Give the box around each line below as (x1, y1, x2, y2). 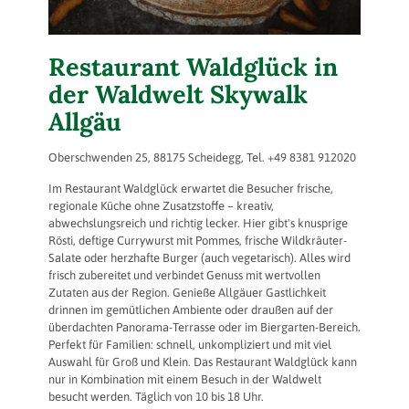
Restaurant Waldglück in (48, 51, 338, 83)
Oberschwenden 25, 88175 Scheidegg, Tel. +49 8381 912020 (48, 151, 356, 165)
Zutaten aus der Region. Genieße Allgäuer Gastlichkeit (48, 286, 326, 300)
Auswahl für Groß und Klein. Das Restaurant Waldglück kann (48, 355, 357, 370)
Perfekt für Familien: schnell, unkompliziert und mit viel (48, 338, 331, 352)
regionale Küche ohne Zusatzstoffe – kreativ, (48, 199, 274, 214)
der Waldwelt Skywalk (48, 79, 308, 110)
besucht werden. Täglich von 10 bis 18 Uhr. (48, 390, 267, 404)
